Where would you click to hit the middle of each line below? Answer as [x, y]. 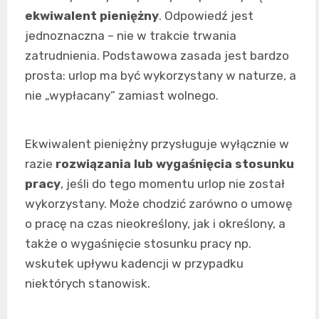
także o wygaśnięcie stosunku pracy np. [138, 244]
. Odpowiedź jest [206, 16]
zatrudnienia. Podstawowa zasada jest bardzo [157, 56]
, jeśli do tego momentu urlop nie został [173, 184]
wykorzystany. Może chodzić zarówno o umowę [159, 204]
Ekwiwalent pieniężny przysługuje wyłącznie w [157, 144]
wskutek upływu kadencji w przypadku [134, 264]
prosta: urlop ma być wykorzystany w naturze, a [161, 76]
